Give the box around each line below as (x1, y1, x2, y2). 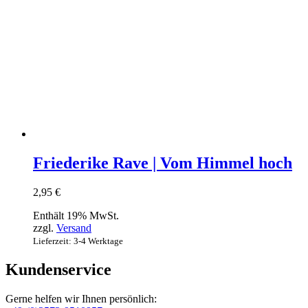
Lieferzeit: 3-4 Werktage (33, 235, 123, 246)
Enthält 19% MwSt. (33, 209, 119, 221)
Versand (56, 221, 91, 234)
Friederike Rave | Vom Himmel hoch (33, 153, 292, 172)
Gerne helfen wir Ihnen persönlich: (5, 292, 157, 305)
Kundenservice (5, 260, 111, 278)
